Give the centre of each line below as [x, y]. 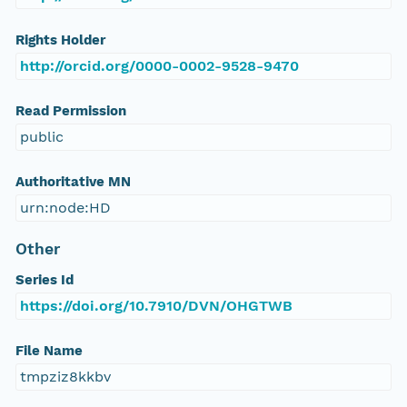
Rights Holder [60, 40]
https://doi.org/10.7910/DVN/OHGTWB [156, 306]
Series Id [44, 280]
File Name [49, 351]
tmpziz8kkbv [65, 377]
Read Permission [70, 111]
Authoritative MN [73, 182]
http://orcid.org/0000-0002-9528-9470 [159, 66]
